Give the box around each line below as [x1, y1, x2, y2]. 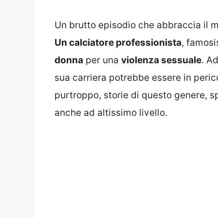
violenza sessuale [121, 54, 201, 66]
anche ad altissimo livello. [54, 107, 167, 119]
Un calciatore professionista [54, 37, 182, 49]
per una [83, 54, 121, 66]
